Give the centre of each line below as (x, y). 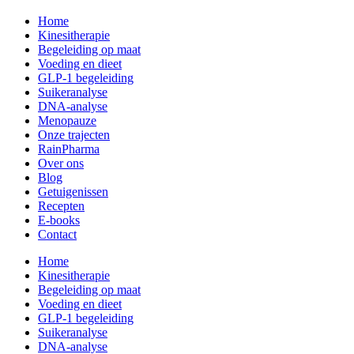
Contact (57, 235)
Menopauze (67, 121)
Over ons (61, 164)
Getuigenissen (73, 192)
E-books (59, 220)
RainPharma (69, 149)
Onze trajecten (74, 135)
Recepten (61, 206)
